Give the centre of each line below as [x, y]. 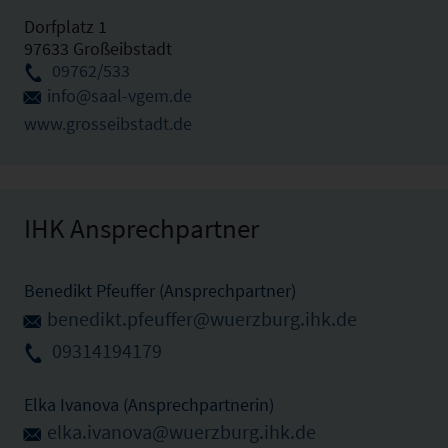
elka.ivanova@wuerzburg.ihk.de [181, 432]
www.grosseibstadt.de [108, 123]
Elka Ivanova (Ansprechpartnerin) [149, 404]
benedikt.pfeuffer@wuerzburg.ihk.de [202, 319]
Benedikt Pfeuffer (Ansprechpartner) [160, 290]
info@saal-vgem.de [119, 96]
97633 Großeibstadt [98, 49]
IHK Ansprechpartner [141, 228]
